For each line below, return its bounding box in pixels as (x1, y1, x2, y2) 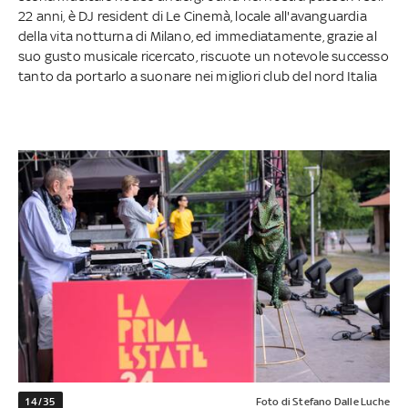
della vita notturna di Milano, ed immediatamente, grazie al (18, 28, 377, 45)
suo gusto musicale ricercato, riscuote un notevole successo (18, 48, 389, 65)
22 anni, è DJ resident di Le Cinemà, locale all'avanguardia (18, 8, 367, 25)
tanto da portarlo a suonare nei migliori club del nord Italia (18, 68, 378, 85)
